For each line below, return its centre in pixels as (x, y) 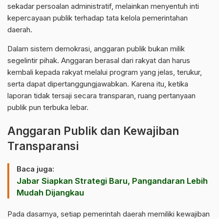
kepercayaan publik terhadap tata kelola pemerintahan (98, 18)
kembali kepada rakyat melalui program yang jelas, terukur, (105, 72)
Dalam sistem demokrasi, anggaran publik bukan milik (96, 49)
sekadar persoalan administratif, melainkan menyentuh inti (103, 6)
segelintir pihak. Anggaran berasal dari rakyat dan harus (99, 61)
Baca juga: (35, 169)
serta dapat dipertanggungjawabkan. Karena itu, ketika (98, 84)
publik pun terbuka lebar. (48, 108)
